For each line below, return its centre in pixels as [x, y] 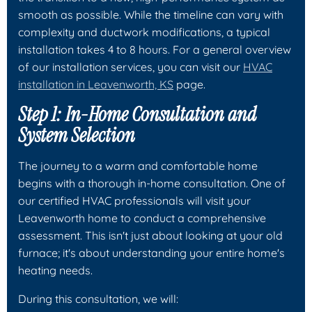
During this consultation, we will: [98, 298]
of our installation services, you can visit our [131, 67]
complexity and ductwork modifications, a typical [144, 32]
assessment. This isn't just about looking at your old [150, 235]
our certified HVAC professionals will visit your [134, 200]
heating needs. [55, 270]
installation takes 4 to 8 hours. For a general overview [155, 49]
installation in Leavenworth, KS [96, 84]
